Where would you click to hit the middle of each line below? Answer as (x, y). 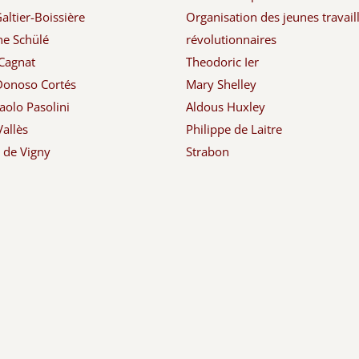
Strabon (207, 152)
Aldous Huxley (225, 107)
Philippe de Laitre (234, 129)
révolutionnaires (231, 40)
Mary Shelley (221, 85)
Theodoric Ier (222, 62)
